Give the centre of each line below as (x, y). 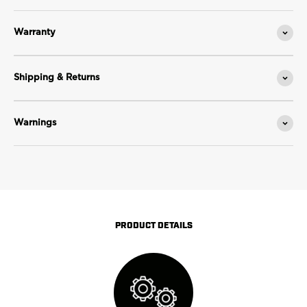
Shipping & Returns (57, 78)
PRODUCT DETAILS (153, 224)
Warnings (35, 123)
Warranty (35, 33)
